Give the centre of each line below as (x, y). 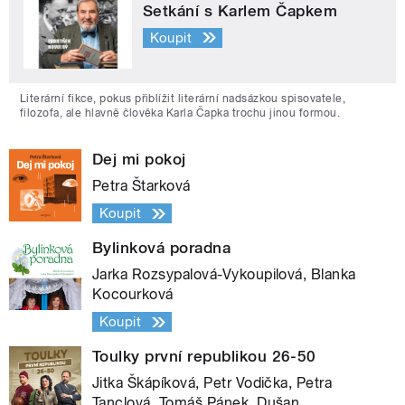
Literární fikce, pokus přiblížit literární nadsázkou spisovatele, (183, 99)
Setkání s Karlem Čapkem (240, 11)
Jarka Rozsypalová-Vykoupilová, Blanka (224, 275)
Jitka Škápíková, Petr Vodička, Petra (212, 383)
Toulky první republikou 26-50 (204, 357)
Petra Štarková (141, 186)
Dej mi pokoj (139, 160)
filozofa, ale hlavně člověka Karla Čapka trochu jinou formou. (180, 113)
